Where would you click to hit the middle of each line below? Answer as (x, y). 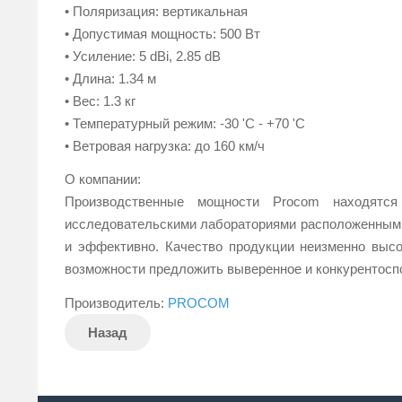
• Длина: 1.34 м (110, 78)
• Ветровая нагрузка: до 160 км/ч (165, 145)
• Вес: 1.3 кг (100, 100)
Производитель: (116, 302)
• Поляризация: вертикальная (156, 11)
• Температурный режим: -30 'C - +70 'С (185, 123)
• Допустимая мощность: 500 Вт (162, 33)
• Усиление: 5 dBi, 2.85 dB (143, 56)
